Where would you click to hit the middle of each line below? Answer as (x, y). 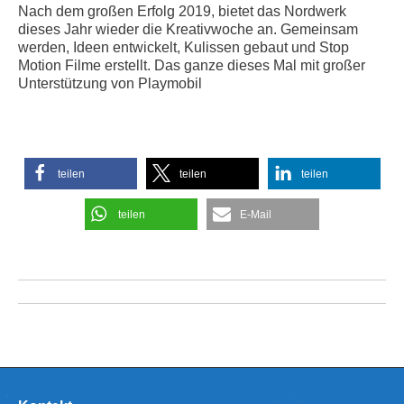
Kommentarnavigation (131, 292)
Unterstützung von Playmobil (110, 83)
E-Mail (256, 214)
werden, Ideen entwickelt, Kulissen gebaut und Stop (184, 47)
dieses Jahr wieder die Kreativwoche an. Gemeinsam (188, 29)
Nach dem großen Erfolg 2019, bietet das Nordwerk (182, 11)
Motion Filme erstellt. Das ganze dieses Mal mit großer (192, 65)
